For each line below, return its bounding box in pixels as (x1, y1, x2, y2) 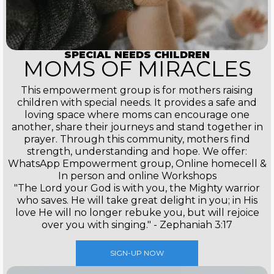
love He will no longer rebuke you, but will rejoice (15, 207, 259, 219)
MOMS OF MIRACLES (23, 56, 251, 83)
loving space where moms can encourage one (24, 109, 250, 121)
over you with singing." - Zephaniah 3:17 (42, 219, 232, 231)
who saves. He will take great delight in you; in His (17, 194, 257, 207)
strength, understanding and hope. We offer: (27, 146, 247, 158)
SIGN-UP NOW (110, 248, 164, 258)
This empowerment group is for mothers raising (21, 84, 253, 97)
